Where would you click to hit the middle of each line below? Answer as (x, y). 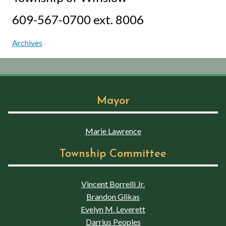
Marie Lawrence (113, 131)
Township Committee (113, 154)
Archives (27, 42)
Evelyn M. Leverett (113, 209)
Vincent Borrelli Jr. (113, 184)
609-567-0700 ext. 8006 (78, 19)
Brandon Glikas (113, 196)
